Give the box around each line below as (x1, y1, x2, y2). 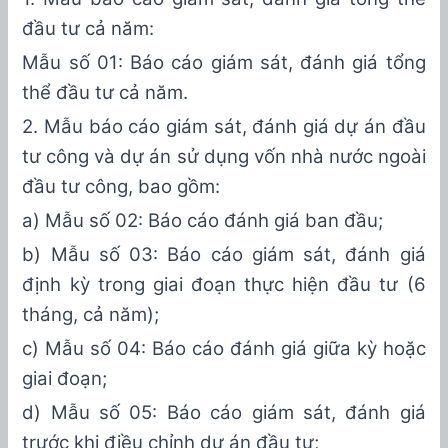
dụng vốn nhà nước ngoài (198, 144, 426, 168)
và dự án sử (89, 144, 199, 168)
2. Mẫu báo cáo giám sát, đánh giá (22, 114, 335, 138)
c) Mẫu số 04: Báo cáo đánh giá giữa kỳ (22, 336, 377, 360)
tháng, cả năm (22, 302, 148, 326)
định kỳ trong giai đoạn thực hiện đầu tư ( (22, 272, 414, 296)
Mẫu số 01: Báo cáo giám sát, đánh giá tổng (22, 50, 426, 74)
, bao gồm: (128, 174, 221, 198)
